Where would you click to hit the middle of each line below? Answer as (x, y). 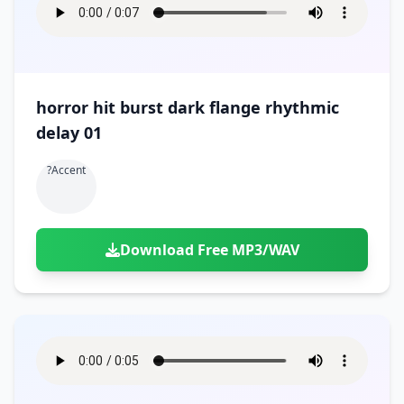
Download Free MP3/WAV (209, 250)
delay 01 (69, 133)
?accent (66, 170)
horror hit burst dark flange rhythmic (188, 107)
